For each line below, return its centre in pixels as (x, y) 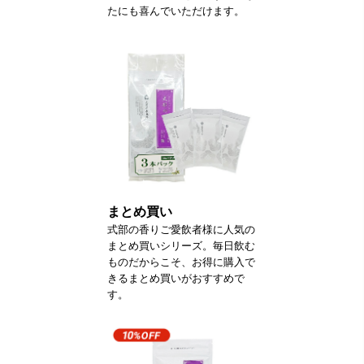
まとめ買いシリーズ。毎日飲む (181, 245)
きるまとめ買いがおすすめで (176, 278)
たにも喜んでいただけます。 (176, 11)
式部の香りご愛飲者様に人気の (181, 229)
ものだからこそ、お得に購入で (181, 262)
